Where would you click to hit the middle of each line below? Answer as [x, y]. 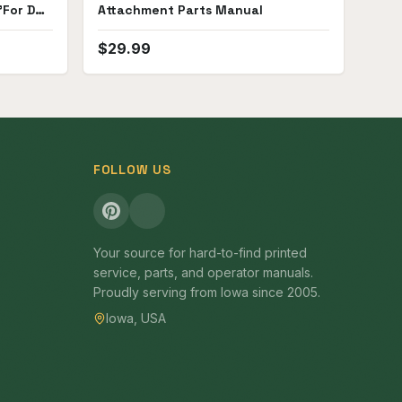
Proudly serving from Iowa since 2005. [207, 292]
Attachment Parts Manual [180, 10]
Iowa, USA [136, 318]
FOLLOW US [132, 170]
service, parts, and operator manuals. [203, 272]
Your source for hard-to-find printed [200, 253]
